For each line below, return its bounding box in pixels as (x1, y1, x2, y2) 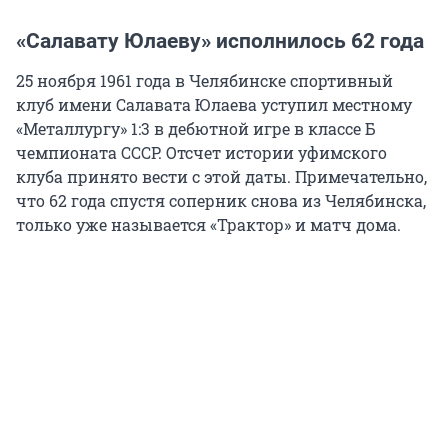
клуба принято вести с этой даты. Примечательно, (16, 166, 427, 188)
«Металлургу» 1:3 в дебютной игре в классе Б (16, 118, 376, 140)
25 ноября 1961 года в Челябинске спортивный (16, 70, 393, 92)
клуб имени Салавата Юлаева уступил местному (16, 94, 412, 116)
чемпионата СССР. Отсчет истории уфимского (16, 142, 387, 164)
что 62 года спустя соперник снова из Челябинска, (16, 190, 426, 212)
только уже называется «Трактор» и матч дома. (16, 214, 401, 236)
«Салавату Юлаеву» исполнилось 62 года (16, 29, 424, 54)
